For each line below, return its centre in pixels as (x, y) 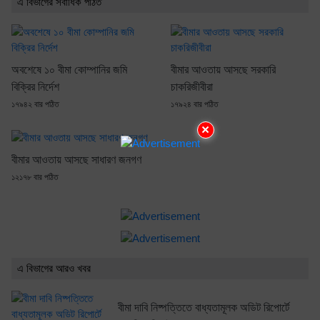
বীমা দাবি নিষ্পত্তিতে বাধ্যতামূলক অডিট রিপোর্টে (203, 307)
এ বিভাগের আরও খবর (54, 268)
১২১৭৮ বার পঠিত (35, 177)
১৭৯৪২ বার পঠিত (35, 104)
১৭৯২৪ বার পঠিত (195, 104)
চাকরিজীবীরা (192, 86)
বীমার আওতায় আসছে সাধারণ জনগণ (76, 159)
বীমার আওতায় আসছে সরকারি (223, 69)
